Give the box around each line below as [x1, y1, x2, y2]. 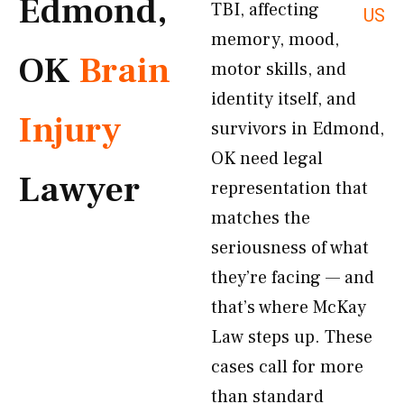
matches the [211, 207, 310, 230]
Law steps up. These [211, 326, 372, 349]
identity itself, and [211, 87, 356, 111]
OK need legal [211, 147, 323, 170]
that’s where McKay [211, 296, 366, 319]
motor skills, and [211, 58, 346, 81]
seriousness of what [211, 236, 369, 260]
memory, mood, [211, 28, 339, 51]
